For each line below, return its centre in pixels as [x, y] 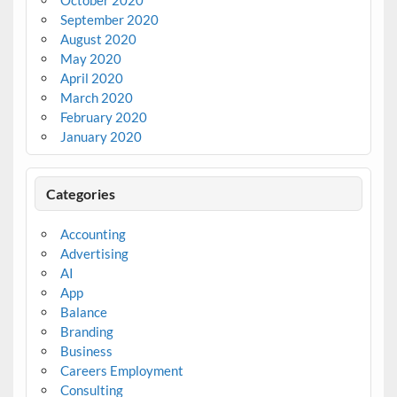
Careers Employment [121, 371]
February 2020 [103, 117]
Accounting [93, 234]
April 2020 [91, 78]
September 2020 [109, 20]
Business [86, 351]
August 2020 [98, 39]
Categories [81, 193]
